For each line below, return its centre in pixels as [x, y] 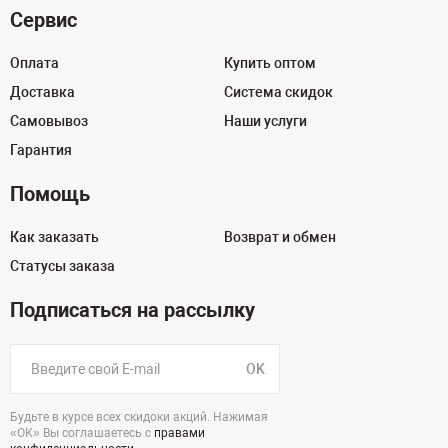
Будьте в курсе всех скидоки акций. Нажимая [139, 417]
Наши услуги [265, 121]
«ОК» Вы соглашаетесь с [82, 433]
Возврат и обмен [280, 237]
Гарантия [41, 150]
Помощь [50, 194]
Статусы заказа [62, 266]
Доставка [42, 92]
